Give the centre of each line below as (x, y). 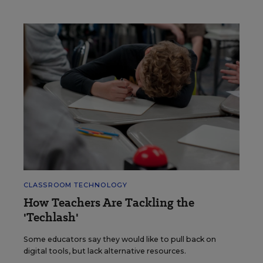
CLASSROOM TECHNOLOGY (75, 185)
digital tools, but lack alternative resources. (105, 251)
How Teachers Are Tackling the (109, 202)
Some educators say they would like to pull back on (120, 239)
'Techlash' (51, 217)
